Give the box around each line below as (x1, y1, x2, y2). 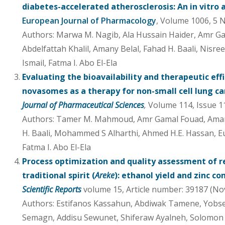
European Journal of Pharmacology (22, 15, 156, 26)
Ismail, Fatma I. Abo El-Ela (22, 57, 117, 68)
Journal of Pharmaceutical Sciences (22, 99, 144, 110)
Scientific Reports (22, 183, 81, 195)
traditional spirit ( (22, 169, 95, 181)
